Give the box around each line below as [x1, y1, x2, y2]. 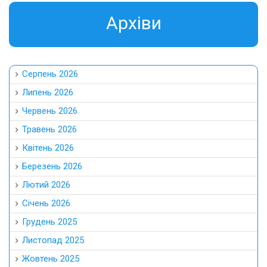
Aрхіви [105, 12, 162, 33]
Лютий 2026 [22, 179, 70, 190]
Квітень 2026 [22, 142, 74, 153]
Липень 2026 [22, 86, 73, 98]
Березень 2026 [22, 160, 82, 172]
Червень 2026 [22, 105, 77, 116]
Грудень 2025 [22, 216, 77, 227]
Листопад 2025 [22, 234, 84, 246]
